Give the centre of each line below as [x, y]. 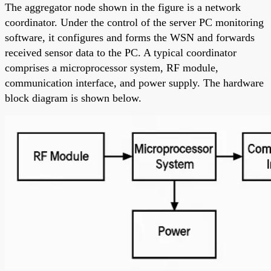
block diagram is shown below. [73, 98]
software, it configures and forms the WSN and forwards [130, 37]
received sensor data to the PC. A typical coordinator [121, 52]
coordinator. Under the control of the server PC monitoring [134, 22]
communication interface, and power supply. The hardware [134, 83]
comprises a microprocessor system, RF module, [112, 67]
